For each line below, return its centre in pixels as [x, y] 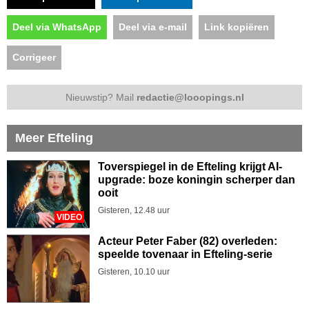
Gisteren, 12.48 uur [134, 210]
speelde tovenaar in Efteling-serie [185, 254]
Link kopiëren [237, 27]
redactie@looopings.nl [190, 97]
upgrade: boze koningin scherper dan [197, 179]
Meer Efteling [54, 138]
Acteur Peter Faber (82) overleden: [188, 241]
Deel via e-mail [153, 27]
